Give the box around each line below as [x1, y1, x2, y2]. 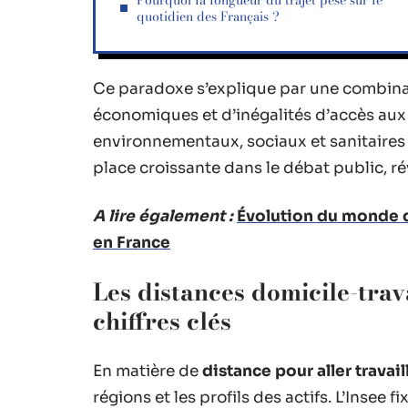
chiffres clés [93, 302, 231, 339]
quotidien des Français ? [137, 6, 280, 26]
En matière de [93, 361, 202, 381]
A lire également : [93, 206, 233, 226]
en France [93, 232, 170, 252]
